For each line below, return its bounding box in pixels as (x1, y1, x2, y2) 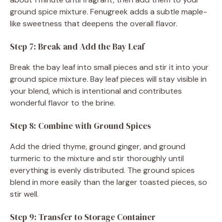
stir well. (10, 188, 39, 199)
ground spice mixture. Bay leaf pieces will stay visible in (10, 73, 207, 84)
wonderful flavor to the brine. (10, 97, 115, 108)
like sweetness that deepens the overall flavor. (10, 18, 177, 29)
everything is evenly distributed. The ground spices (10, 165, 195, 175)
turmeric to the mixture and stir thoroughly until (10, 153, 184, 164)
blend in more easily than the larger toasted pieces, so (10, 176, 207, 187)
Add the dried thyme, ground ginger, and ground (10, 141, 185, 152)
